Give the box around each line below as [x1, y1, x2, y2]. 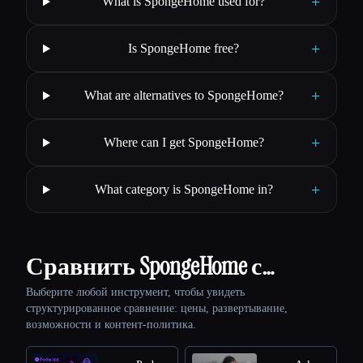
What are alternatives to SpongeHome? [83, 88, 284, 103]
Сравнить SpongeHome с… [26, 250, 275, 283]
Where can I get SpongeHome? [103, 135, 264, 150]
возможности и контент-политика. [26, 318, 196, 331]
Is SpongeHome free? [128, 41, 240, 56]
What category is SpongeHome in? [94, 182, 273, 197]
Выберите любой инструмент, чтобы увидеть [26, 286, 245, 299]
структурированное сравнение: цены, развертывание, [26, 302, 288, 315]
